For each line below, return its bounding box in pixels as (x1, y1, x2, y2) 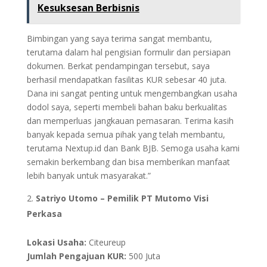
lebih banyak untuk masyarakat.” (26, 170, 151, 182)
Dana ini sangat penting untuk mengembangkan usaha (26, 88, 237, 100)
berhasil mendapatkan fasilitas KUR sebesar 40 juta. (26, 74, 226, 86)
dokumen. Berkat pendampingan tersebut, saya (26, 60, 210, 72)
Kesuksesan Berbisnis (37, 1, 139, 15)
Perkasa (26, 208, 62, 220)
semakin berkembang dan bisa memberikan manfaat (26, 156, 230, 168)
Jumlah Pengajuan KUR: (26, 250, 126, 262)
